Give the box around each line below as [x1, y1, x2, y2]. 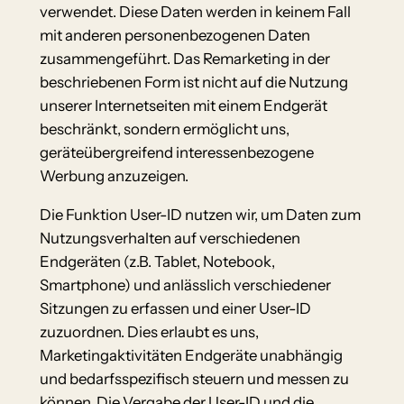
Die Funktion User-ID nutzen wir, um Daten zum [39, 206, 361, 225]
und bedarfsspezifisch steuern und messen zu [39, 370, 349, 389]
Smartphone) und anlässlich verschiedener [39, 276, 331, 295]
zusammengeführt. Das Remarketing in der [39, 50, 330, 69]
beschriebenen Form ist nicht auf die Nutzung [39, 73, 348, 92]
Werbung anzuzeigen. [39, 167, 188, 186]
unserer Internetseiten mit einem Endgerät [39, 96, 327, 115]
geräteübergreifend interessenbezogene [39, 143, 314, 162]
